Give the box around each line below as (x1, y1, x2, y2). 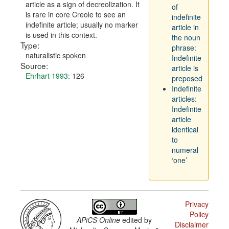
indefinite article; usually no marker (26, 19, 138, 30)
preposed (171, 73, 202, 83)
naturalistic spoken (26, 50, 86, 60)
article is (171, 63, 198, 73)
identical (171, 124, 198, 134)
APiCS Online (77, 215, 121, 225)
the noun (171, 32, 200, 42)
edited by (120, 215, 152, 225)
